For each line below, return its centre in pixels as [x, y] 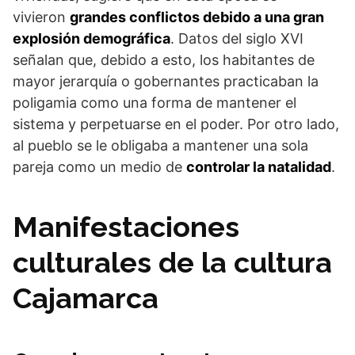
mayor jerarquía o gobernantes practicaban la [166, 81]
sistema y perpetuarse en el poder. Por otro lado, [176, 124]
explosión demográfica [92, 38]
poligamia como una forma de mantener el [155, 103]
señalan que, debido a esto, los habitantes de [164, 60]
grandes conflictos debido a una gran [197, 17]
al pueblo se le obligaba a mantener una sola [160, 145]
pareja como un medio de [99, 167]
